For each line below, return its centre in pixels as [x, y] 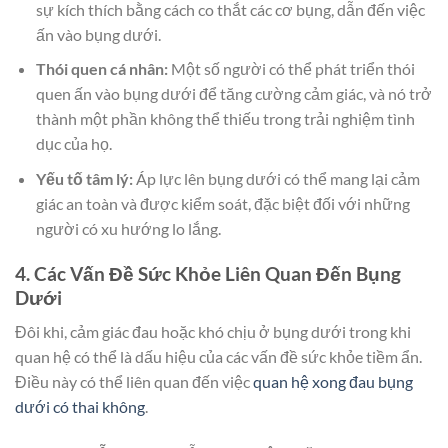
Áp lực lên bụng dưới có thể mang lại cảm [276, 178]
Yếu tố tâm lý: [84, 178]
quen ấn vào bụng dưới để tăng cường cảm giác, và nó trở [233, 94]
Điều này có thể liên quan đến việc [134, 382]
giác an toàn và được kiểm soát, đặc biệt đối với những [222, 203]
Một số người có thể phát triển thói [291, 69]
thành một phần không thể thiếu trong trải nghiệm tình [225, 119]
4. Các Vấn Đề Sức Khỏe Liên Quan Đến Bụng [208, 273]
